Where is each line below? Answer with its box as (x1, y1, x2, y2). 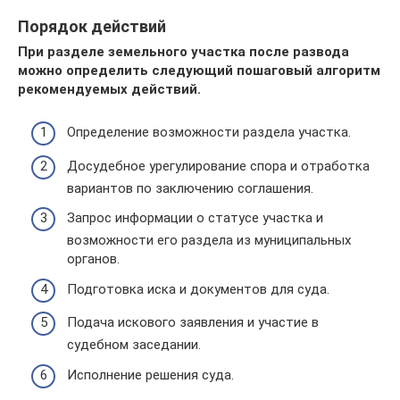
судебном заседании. (67, 337, 201, 353)
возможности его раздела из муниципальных (67, 232, 351, 248)
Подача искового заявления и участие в (67, 314, 319, 330)
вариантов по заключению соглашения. (67, 179, 313, 196)
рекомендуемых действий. (18, 80, 201, 97)
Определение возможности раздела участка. (67, 124, 351, 140)
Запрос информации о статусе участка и (67, 210, 323, 226)
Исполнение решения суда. (67, 366, 234, 383)
